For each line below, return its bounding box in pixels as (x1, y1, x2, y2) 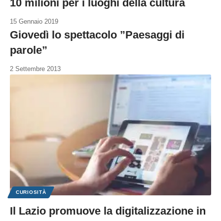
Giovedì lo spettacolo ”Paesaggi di (10, 29, 184, 41)
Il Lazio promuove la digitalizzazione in (10, 204, 206, 217)
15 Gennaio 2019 (10, 18, 58, 26)
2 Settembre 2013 (10, 65, 61, 73)
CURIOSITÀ (16, 189, 46, 195)
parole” (10, 44, 47, 57)
